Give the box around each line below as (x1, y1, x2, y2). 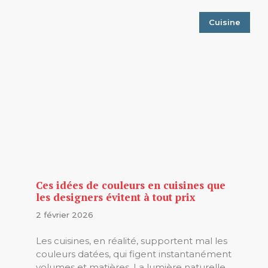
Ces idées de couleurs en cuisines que (36, 178, 226, 192)
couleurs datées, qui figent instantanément (36, 248, 232, 260)
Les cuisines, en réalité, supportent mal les (36, 234, 227, 246)
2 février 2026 (36, 209, 93, 220)
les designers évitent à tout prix (36, 190, 196, 204)
